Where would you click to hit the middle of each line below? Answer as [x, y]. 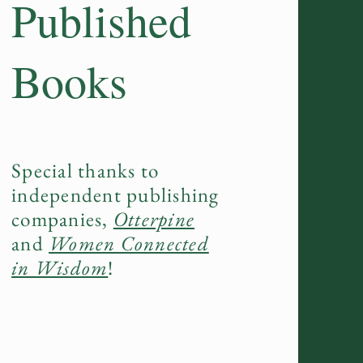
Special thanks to [85, 170]
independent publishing [115, 194]
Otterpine [154, 219]
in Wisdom [60, 267]
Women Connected [129, 243]
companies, [62, 219]
